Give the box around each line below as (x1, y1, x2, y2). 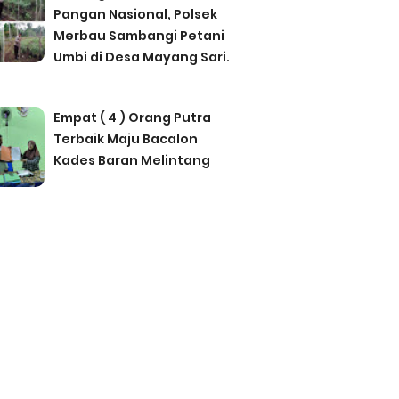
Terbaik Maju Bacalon (53, 129, 198, 148)
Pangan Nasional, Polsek (53, 4, 217, 23)
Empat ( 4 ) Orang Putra (53, 108, 211, 126)
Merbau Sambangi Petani (53, 26, 224, 45)
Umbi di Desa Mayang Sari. (53, 47, 230, 66)
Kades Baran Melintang (53, 151, 210, 169)
